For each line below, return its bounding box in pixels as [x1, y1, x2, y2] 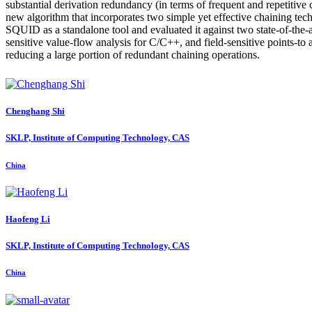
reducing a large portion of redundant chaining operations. [6, 49, 260, 61]
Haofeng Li [6, 214, 50, 224]
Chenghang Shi [6, 106, 65, 117]
